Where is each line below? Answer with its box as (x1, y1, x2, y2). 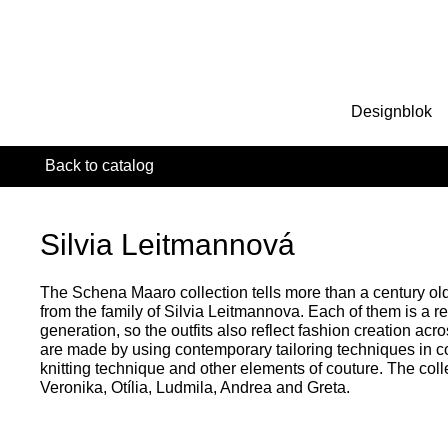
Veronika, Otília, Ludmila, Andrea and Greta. (40, 379, 350, 396)
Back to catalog (45, 157, 154, 174)
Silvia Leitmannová (40, 228, 295, 261)
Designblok (351, 103, 432, 120)
